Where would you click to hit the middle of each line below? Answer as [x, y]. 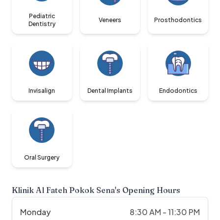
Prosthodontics [178, 20]
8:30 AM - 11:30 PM [165, 212]
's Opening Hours [148, 190]
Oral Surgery [42, 158]
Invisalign [42, 91]
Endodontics [178, 91]
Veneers [110, 20]
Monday [35, 212]
